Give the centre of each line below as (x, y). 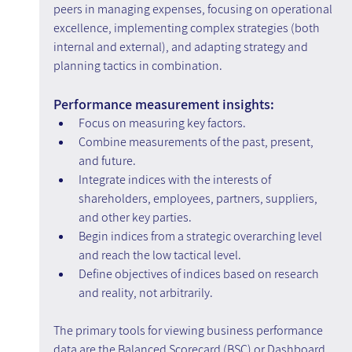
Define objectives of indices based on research (200, 274)
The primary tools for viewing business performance (189, 331)
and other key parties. (135, 218)
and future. (107, 161)
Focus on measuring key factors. (162, 123)
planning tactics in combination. (137, 66)
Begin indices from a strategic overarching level (201, 236)
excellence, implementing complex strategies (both (187, 28)
